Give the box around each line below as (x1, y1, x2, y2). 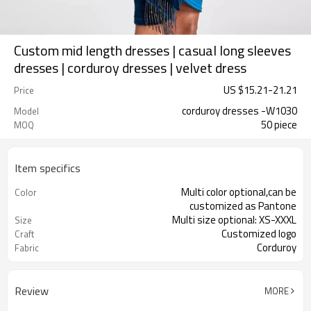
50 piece (261, 117, 297, 133)
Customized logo (221, 226, 296, 242)
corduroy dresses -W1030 (182, 103, 297, 119)
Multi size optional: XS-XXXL (172, 212, 296, 228)
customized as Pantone (190, 198, 296, 214)
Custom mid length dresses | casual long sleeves (14, 40, 291, 61)
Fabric (15, 241, 39, 255)
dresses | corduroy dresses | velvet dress (14, 57, 246, 78)
